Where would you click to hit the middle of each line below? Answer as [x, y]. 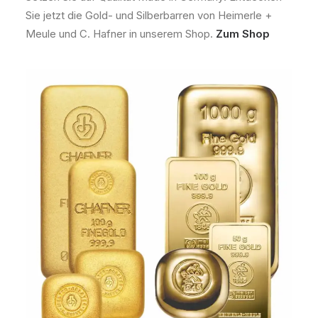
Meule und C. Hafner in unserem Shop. [121, 34]
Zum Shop [243, 34]
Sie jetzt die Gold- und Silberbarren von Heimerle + [149, 15]
